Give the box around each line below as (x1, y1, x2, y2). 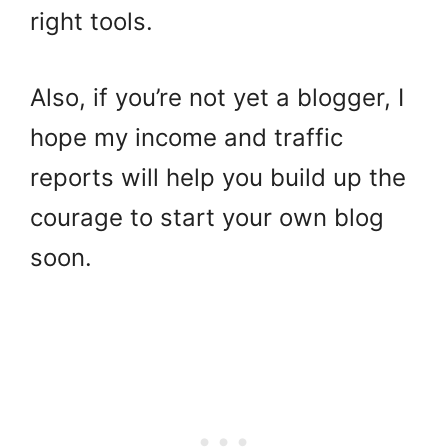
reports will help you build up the (30, 162, 406, 192)
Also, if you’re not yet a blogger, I (30, 82, 404, 112)
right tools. (30, 6, 160, 36)
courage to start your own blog (30, 202, 384, 232)
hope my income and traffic (30, 122, 343, 152)
